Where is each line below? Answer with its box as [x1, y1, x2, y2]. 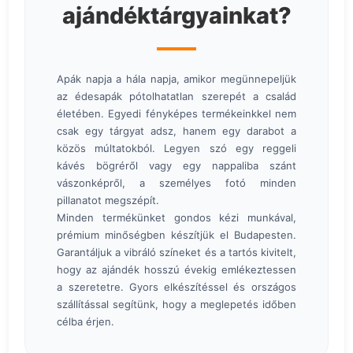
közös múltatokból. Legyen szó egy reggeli [57, 142, 296, 155]
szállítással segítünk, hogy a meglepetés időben [57, 298, 296, 311]
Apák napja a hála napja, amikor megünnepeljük [57, 72, 296, 86]
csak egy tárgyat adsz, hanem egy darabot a [57, 124, 296, 138]
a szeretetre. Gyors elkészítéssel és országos [57, 281, 296, 294]
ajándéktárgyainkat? [61, 2, 292, 30]
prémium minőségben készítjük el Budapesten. [57, 229, 296, 242]
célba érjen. [57, 315, 115, 329]
